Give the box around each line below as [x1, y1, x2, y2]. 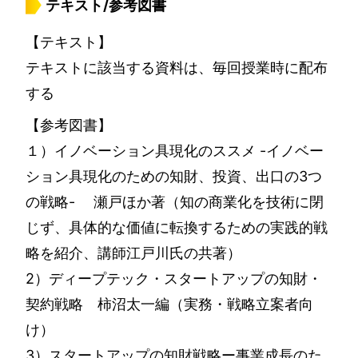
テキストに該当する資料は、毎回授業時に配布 [26, 59, 328, 76]
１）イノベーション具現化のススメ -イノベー [26, 142, 324, 159]
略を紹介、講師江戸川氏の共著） [26, 245, 241, 261]
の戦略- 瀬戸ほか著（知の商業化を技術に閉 [26, 193, 324, 210]
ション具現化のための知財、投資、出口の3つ [26, 168, 322, 185]
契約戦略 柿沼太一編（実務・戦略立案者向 [26, 296, 313, 312]
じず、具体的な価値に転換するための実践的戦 [26, 219, 328, 236]
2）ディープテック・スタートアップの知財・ [26, 270, 322, 287]
